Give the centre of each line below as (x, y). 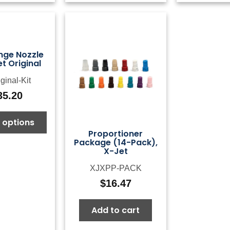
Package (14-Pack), (116, 142)
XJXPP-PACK (116, 168)
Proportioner (116, 133)
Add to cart (116, 210)
